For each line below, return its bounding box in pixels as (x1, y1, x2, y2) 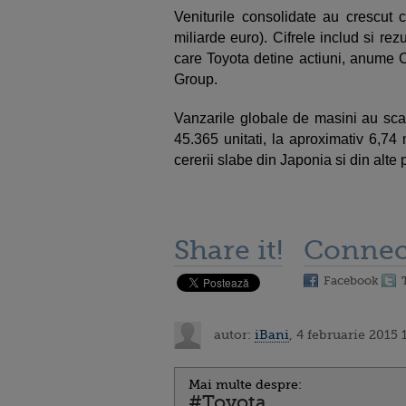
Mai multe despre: (188, 377, 302, 391)
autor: (210, 326, 255, 342)
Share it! (174, 235, 283, 266)
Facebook (324, 274, 379, 287)
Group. (174, 72, 221, 87)
